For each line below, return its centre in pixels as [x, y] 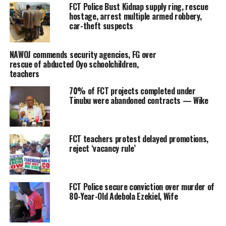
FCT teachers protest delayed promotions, [139, 139]
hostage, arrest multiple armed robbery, [135, 16]
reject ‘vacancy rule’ [102, 149]
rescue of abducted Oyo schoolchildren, [74, 64]
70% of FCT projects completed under [132, 91]
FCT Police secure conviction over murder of [142, 187]
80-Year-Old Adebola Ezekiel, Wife [123, 196]
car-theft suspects [101, 26]
